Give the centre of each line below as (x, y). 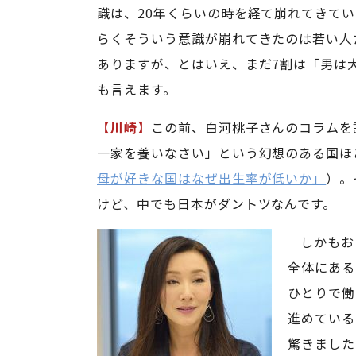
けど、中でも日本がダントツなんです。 (217, 204)
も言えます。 (137, 89)
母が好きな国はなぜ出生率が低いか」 (212, 178)
